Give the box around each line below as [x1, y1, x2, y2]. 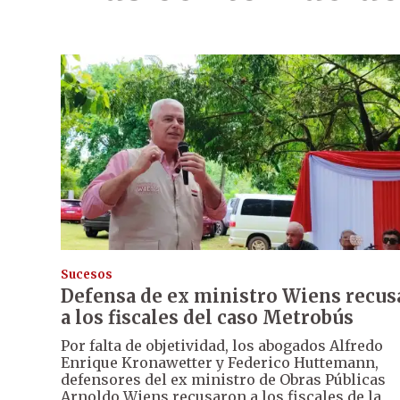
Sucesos [61, 267, 112, 283]
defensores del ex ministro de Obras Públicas [61, 371, 386, 389]
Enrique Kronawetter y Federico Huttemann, [61, 354, 379, 372]
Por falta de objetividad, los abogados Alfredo [61, 337, 383, 355]
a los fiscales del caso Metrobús [61, 306, 354, 329]
